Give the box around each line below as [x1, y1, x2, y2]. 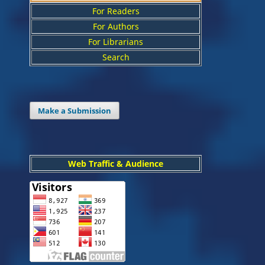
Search [102, 51, 130, 63]
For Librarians [88, 35, 143, 47]
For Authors [92, 20, 139, 32]
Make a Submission [38, 105, 112, 116]
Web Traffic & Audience [68, 157, 163, 169]
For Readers [92, 5, 140, 17]
